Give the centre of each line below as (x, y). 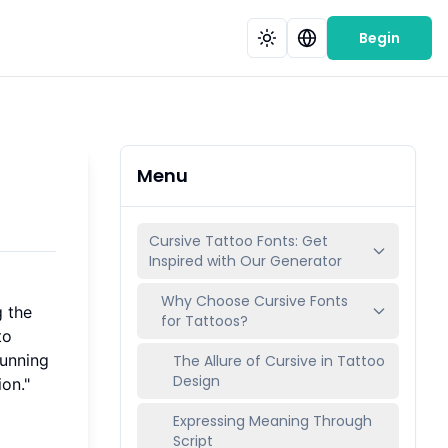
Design (196, 381)
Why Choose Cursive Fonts (254, 301)
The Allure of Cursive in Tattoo (279, 361)
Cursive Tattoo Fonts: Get (238, 241)
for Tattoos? (204, 321)
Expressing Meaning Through (272, 421)
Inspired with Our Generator (245, 261)
